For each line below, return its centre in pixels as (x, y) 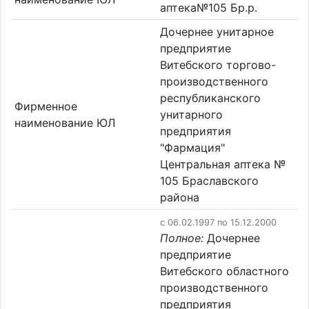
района (180, 197)
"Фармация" (192, 147)
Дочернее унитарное (217, 31)
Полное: (182, 238)
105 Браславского (209, 180)
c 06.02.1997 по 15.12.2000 (218, 222)
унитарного (191, 114)
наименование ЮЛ (64, 122)
